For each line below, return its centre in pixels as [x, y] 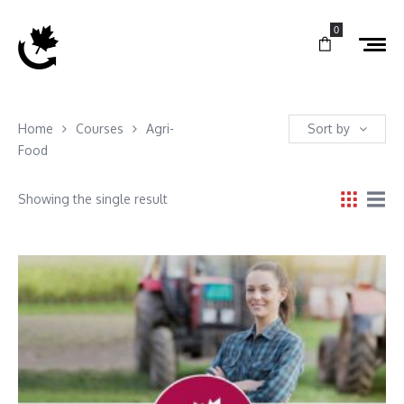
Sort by [329, 128]
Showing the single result [93, 198]
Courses [100, 128]
